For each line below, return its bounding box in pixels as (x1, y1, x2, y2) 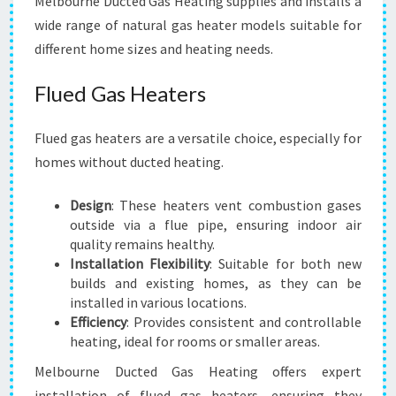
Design (70, 196, 111, 214)
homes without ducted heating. (34, 153, 224, 171)
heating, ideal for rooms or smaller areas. (70, 332, 320, 350)
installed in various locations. (70, 293, 247, 311)
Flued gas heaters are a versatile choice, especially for (34, 129, 362, 147)
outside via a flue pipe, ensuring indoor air (70, 216, 362, 233)
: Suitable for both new (209, 255, 362, 272)
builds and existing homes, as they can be (70, 274, 362, 292)
